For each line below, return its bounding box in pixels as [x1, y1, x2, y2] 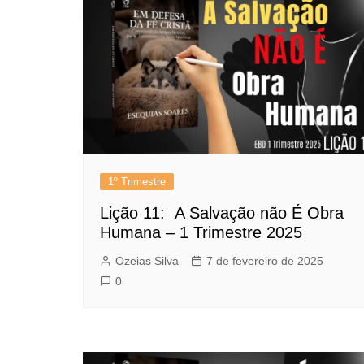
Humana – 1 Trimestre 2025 [100, 223, 302, 242]
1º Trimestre [108, 175, 166, 188]
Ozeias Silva [115, 254, 179, 268]
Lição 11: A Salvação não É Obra [100, 204, 344, 223]
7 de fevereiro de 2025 [206, 254, 323, 268]
